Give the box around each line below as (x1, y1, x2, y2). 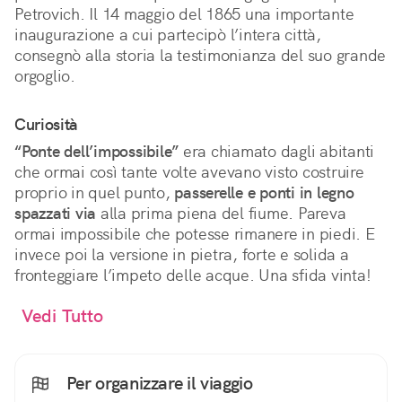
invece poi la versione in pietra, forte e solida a (14, 244, 349, 266)
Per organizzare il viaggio (62, 371, 253, 396)
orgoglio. (14, 66, 75, 87)
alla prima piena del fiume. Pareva (96, 203, 346, 224)
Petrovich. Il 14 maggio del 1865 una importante (14, 4, 354, 25)
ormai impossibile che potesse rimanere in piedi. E (14, 223, 375, 245)
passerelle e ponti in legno (174, 182, 354, 204)
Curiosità (14, 114, 78, 135)
